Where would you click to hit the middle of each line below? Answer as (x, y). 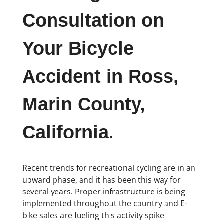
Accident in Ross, (100, 76)
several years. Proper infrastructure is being (103, 191)
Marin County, (83, 104)
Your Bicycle (78, 48)
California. (68, 132)
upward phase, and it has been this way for (101, 179)
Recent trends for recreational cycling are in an (109, 168)
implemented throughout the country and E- (104, 203)
